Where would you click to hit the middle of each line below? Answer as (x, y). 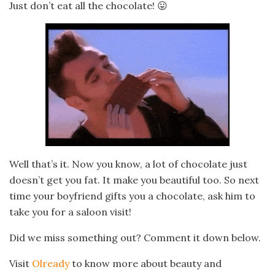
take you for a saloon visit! (70, 212)
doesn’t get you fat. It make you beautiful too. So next (134, 180)
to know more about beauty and (145, 264)
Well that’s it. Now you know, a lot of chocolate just (128, 164)
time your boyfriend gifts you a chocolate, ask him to (132, 196)
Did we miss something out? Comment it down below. (135, 238)
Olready (51, 264)
